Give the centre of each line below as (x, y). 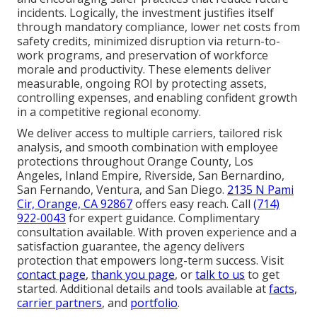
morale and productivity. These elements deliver (144, 69)
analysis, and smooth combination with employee (148, 147)
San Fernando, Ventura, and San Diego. (122, 189)
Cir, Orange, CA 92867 (75, 203)
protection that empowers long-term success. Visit (150, 260)
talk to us (220, 274)
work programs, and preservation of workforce (143, 55)
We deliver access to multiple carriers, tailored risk (150, 133)
